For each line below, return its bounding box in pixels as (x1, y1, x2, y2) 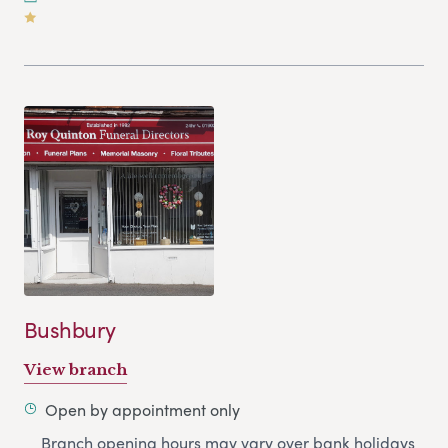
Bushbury (24, 313, 116, 346)
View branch (24, 360, 127, 380)
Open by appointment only (45, 398, 240, 422)
